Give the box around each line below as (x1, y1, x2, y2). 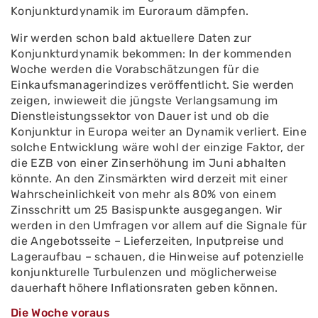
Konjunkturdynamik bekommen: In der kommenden (11, 47, 292, 60)
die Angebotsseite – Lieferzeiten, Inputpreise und (11, 234, 285, 248)
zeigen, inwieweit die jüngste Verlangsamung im (11, 94, 278, 107)
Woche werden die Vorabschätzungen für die (11, 62, 260, 76)
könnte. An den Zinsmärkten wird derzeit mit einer (11, 172, 288, 185)
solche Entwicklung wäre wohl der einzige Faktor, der (11, 141, 305, 154)
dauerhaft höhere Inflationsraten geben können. (11, 281, 278, 295)
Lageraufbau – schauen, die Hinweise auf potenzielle (11, 250, 305, 263)
